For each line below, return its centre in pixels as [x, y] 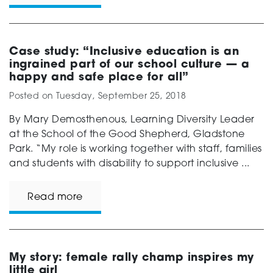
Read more [55, 198]
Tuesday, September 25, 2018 [121, 97]
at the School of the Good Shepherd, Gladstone [127, 135]
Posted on [33, 97]
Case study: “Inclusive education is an [124, 52]
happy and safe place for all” [99, 78]
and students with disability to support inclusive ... [129, 164]
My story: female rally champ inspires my [131, 258]
